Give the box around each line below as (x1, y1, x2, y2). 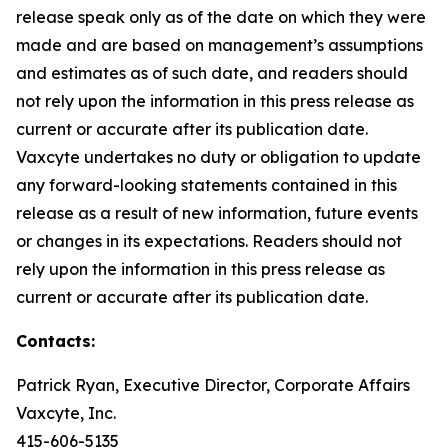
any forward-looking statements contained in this (16, 175, 397, 195)
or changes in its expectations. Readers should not (16, 231, 402, 251)
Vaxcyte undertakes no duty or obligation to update (16, 147, 421, 167)
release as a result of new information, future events (16, 203, 418, 223)
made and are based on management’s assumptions (16, 35, 423, 55)
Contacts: (16, 331, 95, 351)
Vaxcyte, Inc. (16, 403, 116, 423)
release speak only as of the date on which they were (16, 7, 426, 27)
